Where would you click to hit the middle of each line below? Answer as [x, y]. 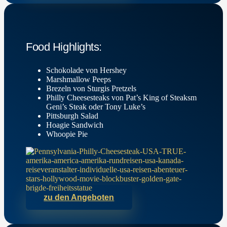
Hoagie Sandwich [75, 125]
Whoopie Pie [67, 134]
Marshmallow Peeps [79, 79]
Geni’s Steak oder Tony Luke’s [96, 106]
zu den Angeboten [79, 197]
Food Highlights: [64, 47]
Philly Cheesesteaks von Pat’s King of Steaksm [122, 97]
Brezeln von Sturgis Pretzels [91, 88]
